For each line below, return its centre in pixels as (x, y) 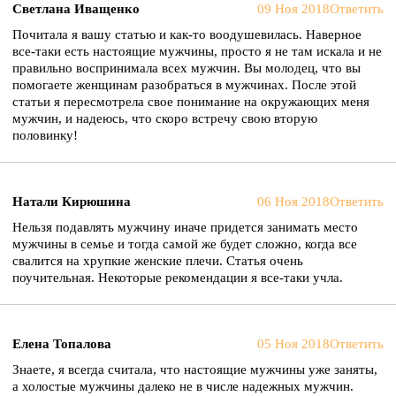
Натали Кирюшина (72, 202)
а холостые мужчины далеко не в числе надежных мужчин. (183, 386)
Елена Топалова (62, 344)
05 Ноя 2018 (293, 344)
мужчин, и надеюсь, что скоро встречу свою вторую (165, 118)
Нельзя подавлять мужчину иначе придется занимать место (185, 227)
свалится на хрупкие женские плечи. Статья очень (158, 261)
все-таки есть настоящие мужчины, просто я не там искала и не (197, 51)
